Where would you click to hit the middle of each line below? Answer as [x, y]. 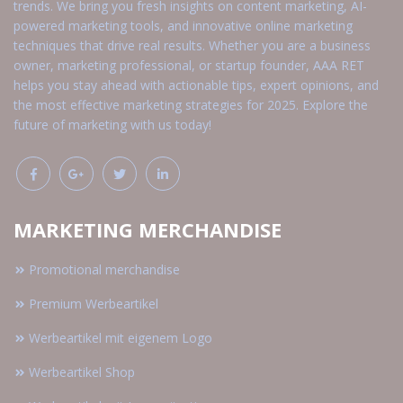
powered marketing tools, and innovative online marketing [183, 26]
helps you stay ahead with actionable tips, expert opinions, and [196, 85]
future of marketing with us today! [112, 125]
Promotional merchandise [104, 270]
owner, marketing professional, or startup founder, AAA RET [189, 66]
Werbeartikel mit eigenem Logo [121, 338]
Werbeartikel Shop [82, 372]
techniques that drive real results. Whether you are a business [192, 46]
